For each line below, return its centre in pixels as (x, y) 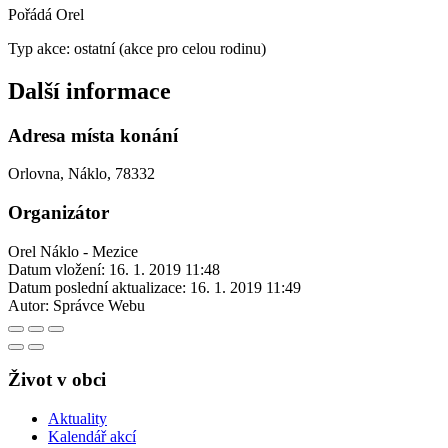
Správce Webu (99, 305)
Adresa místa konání (93, 135)
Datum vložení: (56, 269)
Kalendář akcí (92, 437)
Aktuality (77, 419)
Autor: (28, 305)
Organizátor (58, 212)
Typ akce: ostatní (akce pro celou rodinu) (137, 48)
